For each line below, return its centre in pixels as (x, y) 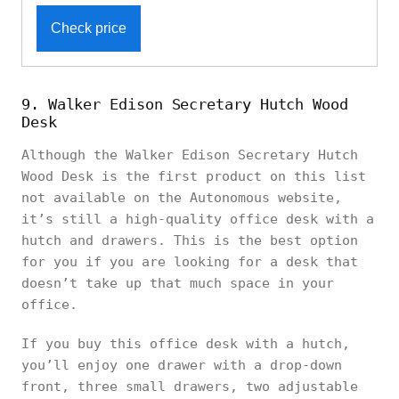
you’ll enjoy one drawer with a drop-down (182, 365)
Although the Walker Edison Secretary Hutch (190, 155)
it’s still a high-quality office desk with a (198, 219)
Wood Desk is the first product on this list (194, 176)
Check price (89, 28)
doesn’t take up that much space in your (178, 283)
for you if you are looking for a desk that (190, 262)
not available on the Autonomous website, (182, 198)
